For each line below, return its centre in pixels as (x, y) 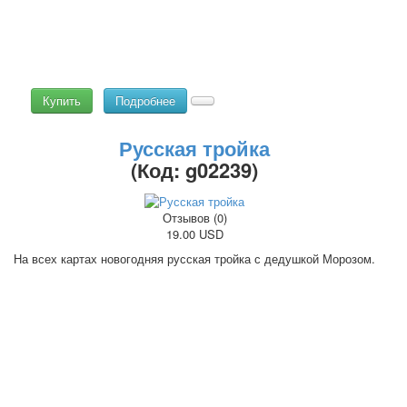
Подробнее (145, 101)
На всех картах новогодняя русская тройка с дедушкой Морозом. (194, 258)
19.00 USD (194, 234)
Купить (62, 101)
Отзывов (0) (194, 218)
